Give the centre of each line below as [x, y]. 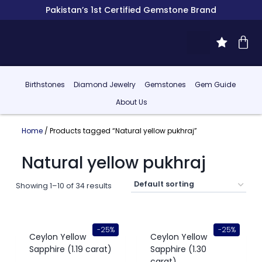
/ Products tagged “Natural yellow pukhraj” [120, 130]
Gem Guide [215, 85]
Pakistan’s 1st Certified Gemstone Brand [131, 10]
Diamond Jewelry [104, 85]
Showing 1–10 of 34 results [63, 185]
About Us [132, 102]
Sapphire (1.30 [178, 249]
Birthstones [45, 85]
